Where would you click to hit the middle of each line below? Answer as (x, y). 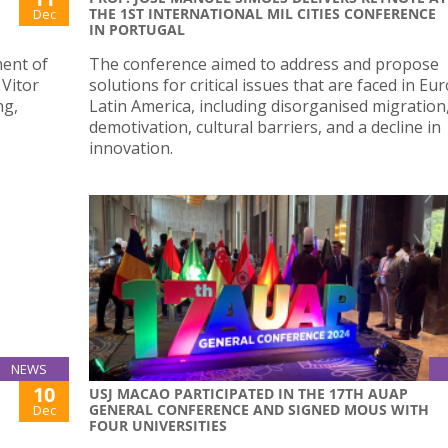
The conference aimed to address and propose (264, 64)
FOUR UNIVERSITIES (158, 425)
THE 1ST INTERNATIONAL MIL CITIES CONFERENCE (262, 14)
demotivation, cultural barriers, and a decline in (265, 127)
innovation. (131, 148)
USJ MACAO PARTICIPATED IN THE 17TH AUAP (248, 393)
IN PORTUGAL (137, 30)
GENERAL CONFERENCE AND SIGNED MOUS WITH (259, 409)
